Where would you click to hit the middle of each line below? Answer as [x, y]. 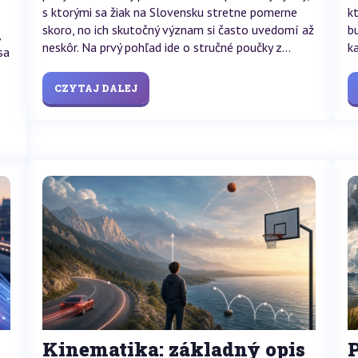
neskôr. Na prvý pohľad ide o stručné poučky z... [166, 47]
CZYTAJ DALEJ [95, 88]
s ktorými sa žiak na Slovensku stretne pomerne [169, 12]
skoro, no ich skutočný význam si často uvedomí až [178, 29]
